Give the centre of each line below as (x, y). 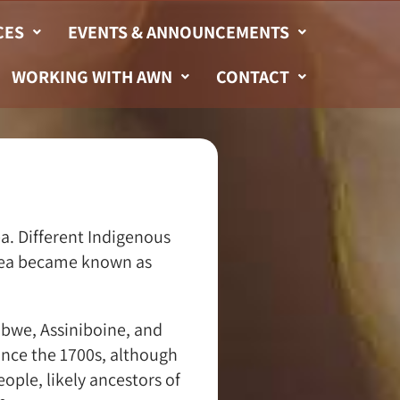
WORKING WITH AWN (92, 77)
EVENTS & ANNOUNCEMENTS (178, 32)
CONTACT (252, 77)
